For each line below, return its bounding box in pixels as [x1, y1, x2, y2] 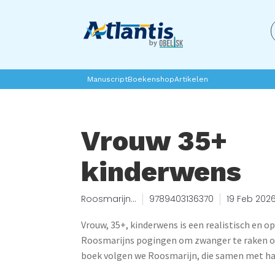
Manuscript [87, 75, 128, 84]
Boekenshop [128, 75, 174, 84]
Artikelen [174, 75, 208, 84]
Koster [81, 204, 109, 217]
